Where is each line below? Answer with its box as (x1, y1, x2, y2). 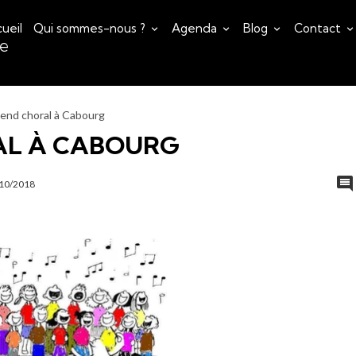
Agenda (172, 21, 220, 36)
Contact (294, 21, 344, 36)
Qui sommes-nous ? (33, 21, 149, 36)
